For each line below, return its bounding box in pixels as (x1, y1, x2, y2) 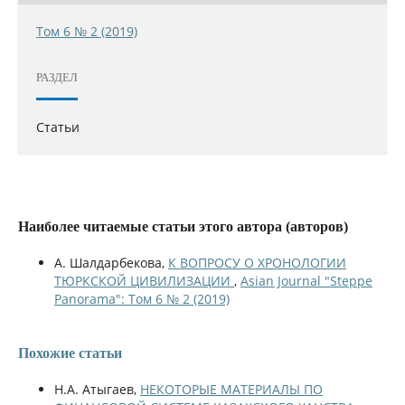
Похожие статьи (17, 344, 122, 361)
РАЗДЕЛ (35, 71, 78, 85)
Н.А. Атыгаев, (53, 380, 140, 398)
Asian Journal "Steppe (240, 271, 372, 289)
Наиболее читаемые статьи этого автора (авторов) (17, 218, 348, 234)
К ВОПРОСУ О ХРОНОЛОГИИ (167, 253, 346, 271)
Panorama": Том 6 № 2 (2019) (53, 289, 230, 307)
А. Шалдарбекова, (53, 253, 168, 271)
